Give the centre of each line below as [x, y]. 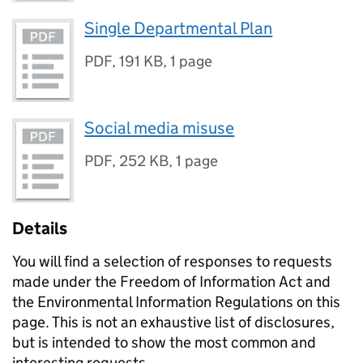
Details [40, 228]
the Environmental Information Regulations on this [176, 301]
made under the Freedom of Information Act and [171, 281]
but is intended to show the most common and [164, 342]
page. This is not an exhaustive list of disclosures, [173, 322]
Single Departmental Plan [179, 28]
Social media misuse [160, 128]
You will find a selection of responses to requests [172, 261]
